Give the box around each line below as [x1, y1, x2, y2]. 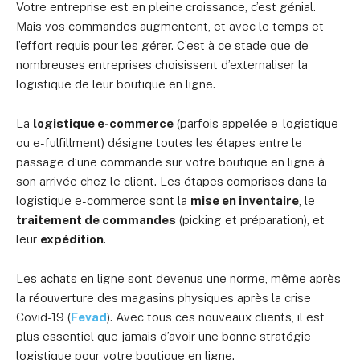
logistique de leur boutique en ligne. [16, 77, 215, 91]
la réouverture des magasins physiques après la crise [16, 291, 311, 305]
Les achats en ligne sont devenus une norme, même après [16, 272, 341, 285]
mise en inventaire [190, 194, 299, 207]
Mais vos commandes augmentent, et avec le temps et [16, 19, 324, 33]
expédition [40, 232, 104, 246]
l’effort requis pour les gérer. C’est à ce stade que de [16, 39, 309, 52]
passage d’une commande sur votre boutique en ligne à [16, 155, 325, 169]
